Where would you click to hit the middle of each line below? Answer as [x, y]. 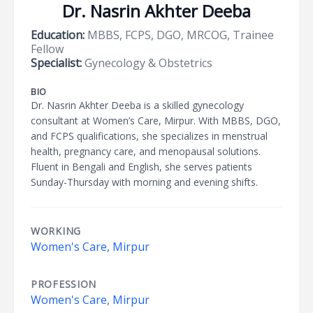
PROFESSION [64, 284]
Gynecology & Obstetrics [147, 63]
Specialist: [56, 63]
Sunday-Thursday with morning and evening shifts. [144, 182]
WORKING [56, 231]
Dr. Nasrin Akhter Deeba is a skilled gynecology [137, 105]
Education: [58, 35]
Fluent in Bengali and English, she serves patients [141, 167]
